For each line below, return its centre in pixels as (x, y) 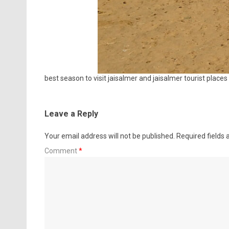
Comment (61, 151)
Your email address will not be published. (109, 136)
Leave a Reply (71, 114)
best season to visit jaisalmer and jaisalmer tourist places (136, 78)
